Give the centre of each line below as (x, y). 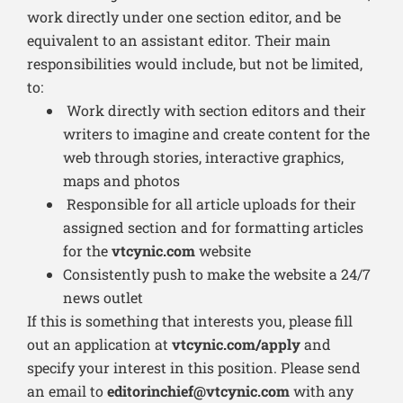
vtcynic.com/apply (238, 345)
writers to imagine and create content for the (216, 134)
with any (322, 391)
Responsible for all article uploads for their (210, 204)
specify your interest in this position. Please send (194, 368)
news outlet (103, 298)
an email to (67, 391)
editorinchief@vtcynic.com (198, 391)
